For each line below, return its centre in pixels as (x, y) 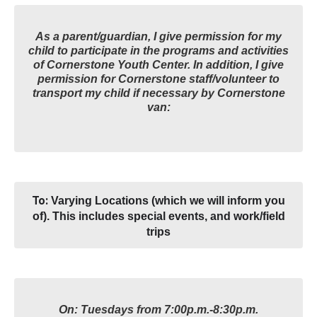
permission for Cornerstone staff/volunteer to (158, 79)
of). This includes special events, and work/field (158, 216)
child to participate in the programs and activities (158, 51)
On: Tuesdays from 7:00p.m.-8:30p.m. (158, 310)
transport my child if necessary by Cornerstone (158, 93)
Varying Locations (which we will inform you (168, 201)
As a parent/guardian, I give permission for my (158, 36)
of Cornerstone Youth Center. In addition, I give (158, 65)
